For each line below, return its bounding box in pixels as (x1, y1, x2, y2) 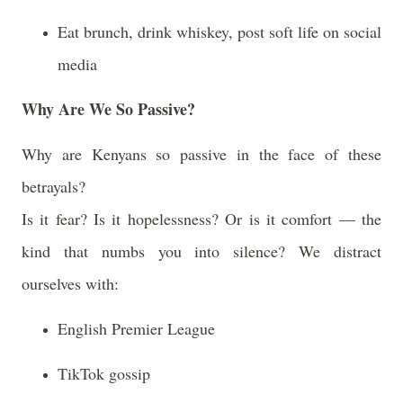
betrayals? (22, 175, 85, 197)
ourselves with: (22, 273, 119, 294)
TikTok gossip (58, 363, 156, 384)
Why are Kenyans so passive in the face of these (22, 143, 381, 165)
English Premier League (58, 318, 220, 339)
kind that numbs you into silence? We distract (22, 240, 381, 262)
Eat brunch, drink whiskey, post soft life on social (58, 21, 381, 42)
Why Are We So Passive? (22, 97, 195, 121)
